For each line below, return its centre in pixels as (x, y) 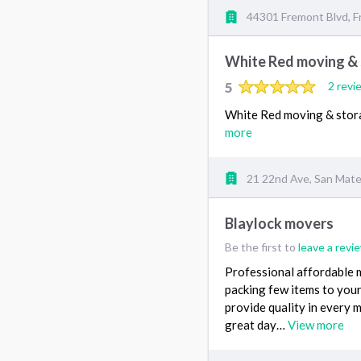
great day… (256, 324)
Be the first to (261, 247)
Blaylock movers (279, 223)
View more (316, 324)
